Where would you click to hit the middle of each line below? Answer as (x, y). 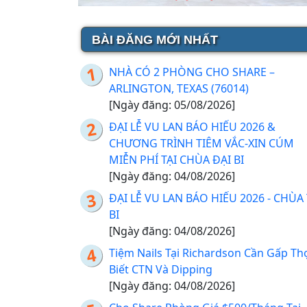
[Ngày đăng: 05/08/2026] (172, 105)
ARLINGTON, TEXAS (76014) (179, 88)
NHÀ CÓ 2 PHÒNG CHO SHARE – (192, 72)
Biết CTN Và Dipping (161, 269)
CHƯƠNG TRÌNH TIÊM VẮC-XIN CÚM (201, 143)
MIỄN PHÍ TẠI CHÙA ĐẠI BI (176, 159)
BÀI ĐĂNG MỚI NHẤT (155, 39)
